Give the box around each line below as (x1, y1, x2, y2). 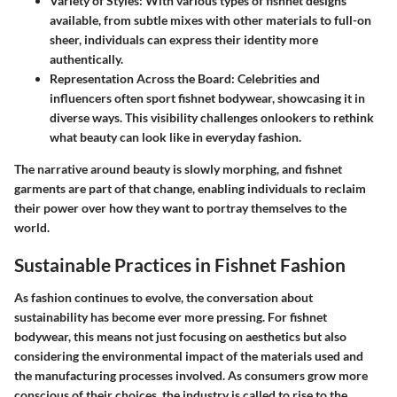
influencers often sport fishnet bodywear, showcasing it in (50, 90, 365, 105)
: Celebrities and (231, 70, 320, 86)
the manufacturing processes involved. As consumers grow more (14, 368, 368, 384)
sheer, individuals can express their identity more (50, 31, 318, 47)
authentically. (50, 51, 123, 66)
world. (14, 219, 50, 235)
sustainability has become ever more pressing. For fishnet (14, 309, 327, 325)
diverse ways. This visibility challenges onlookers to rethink (50, 109, 374, 125)
